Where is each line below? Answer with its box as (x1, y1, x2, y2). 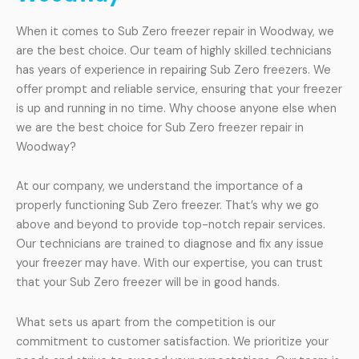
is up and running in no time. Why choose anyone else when (16, 100, 337, 116)
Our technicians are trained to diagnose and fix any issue (16, 236, 324, 252)
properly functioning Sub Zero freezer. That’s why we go (16, 198, 319, 214)
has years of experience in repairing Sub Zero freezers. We (16, 62, 331, 78)
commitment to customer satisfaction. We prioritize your (16, 333, 329, 349)
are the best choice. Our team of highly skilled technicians (16, 42, 332, 58)
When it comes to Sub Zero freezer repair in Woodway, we (16, 23, 334, 39)
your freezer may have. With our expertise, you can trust (16, 256, 323, 272)
